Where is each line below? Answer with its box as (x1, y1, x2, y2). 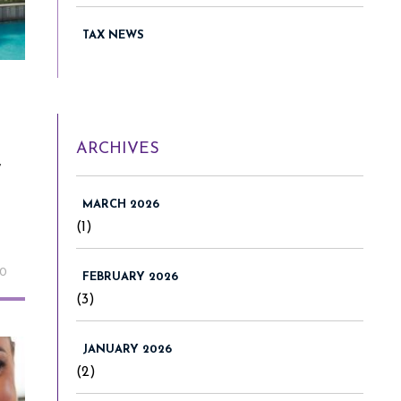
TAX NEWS (82, 29, 144, 41)
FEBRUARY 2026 (82, 270, 178, 283)
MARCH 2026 (82, 198, 159, 210)
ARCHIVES (76, 140, 159, 158)
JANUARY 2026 (82, 343, 172, 355)
